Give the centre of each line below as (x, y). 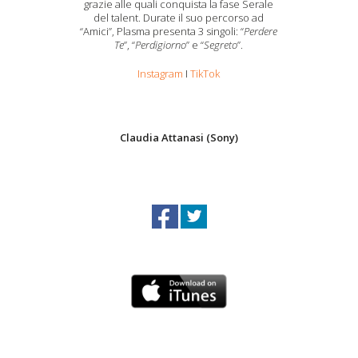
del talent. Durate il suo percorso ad (179, 18)
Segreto (221, 45)
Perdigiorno (161, 45)
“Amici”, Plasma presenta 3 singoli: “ (162, 31)
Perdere (261, 31)
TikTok (205, 74)
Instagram (161, 74)
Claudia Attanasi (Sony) (179, 137)
